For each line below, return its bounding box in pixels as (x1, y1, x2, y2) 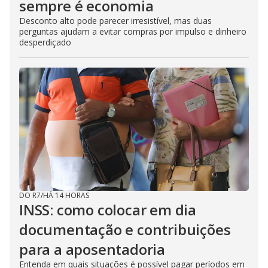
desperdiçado (19, 36, 71, 48)
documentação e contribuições (19, 219, 231, 239)
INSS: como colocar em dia (19, 199, 196, 220)
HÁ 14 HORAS (43, 190, 89, 200)
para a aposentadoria (19, 239, 166, 259)
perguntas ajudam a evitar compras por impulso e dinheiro (19, 25, 246, 37)
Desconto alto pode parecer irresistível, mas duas (19, 14, 212, 26)
